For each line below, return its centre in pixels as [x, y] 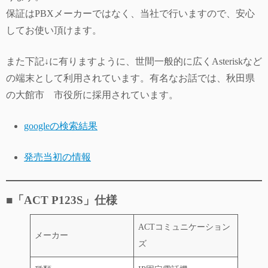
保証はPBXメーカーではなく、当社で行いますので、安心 [130, 14]
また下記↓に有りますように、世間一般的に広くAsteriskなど [134, 62]
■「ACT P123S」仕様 [62, 200]
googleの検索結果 [61, 126]
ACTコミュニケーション [184, 227]
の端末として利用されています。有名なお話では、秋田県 [130, 78]
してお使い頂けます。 [54, 31]
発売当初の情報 [57, 157]
